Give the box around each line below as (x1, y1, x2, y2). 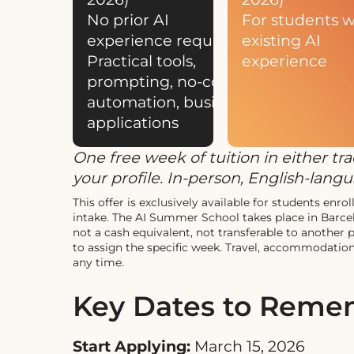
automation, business (87, 92, 249, 111)
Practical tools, (87, 51, 196, 70)
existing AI (242, 30, 322, 50)
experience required (87, 30, 243, 50)
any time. (73, 256, 124, 269)
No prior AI (87, 9, 169, 29)
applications (87, 112, 179, 132)
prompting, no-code (87, 71, 240, 91)
